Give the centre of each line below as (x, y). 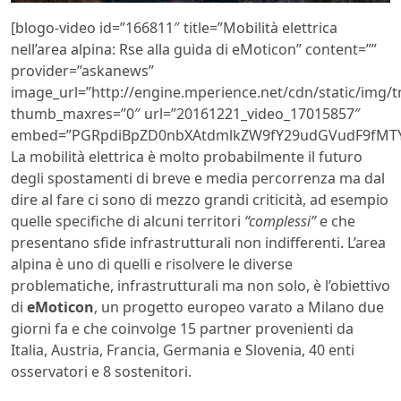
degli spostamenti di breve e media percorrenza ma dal (198, 178)
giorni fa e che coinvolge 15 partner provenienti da (182, 328)
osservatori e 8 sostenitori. (101, 371)
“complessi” (280, 221)
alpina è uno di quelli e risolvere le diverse (152, 264)
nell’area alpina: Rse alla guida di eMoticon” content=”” (194, 49)
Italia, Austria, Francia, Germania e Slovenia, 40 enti (183, 350)
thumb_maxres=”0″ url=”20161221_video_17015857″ (186, 113)
